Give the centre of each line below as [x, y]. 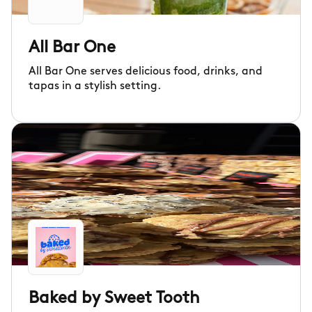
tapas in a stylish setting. [95, 86]
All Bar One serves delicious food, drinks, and [146, 72]
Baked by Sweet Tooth [114, 299]
